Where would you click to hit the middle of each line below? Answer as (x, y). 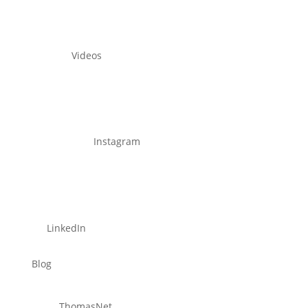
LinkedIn (65, 228)
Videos (87, 55)
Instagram (117, 142)
